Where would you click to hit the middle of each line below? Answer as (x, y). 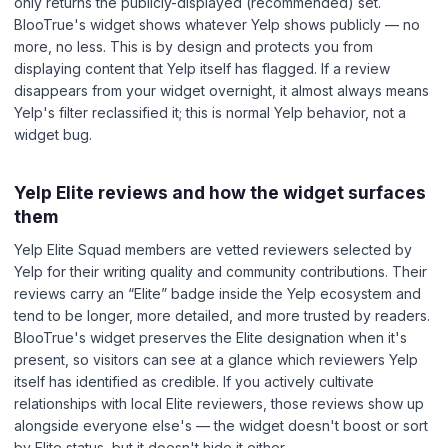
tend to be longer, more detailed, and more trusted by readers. (222, 316)
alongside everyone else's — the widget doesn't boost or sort (221, 426)
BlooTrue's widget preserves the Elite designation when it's (210, 338)
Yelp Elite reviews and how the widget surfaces (220, 192)
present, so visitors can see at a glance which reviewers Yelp (216, 360)
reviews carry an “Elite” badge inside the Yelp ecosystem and (217, 294)
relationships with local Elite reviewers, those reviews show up (219, 404)
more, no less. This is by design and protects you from (193, 46)
